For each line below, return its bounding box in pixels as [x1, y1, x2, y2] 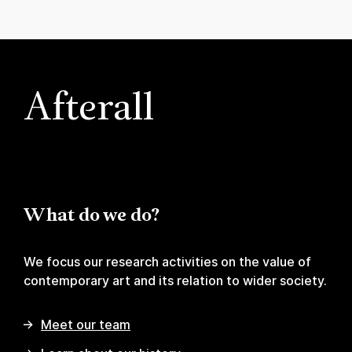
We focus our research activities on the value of [24, 254, 311, 270]
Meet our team [41, 317, 130, 333]
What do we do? [24, 207, 159, 226]
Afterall [24, 90, 154, 130]
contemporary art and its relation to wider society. [24, 273, 327, 289]
